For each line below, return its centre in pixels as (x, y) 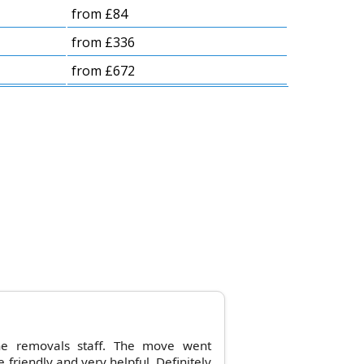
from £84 (100, 14)
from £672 (103, 71)
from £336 (103, 42)
